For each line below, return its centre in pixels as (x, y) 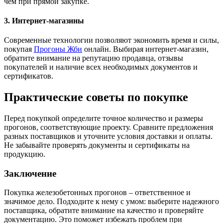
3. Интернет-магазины (44, 20)
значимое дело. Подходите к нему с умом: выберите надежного (111, 202)
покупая (19, 49)
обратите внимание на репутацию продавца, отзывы (94, 58)
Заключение (30, 173)
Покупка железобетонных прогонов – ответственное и (97, 193)
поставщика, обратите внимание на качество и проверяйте (104, 211)
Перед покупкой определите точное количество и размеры (104, 118)
